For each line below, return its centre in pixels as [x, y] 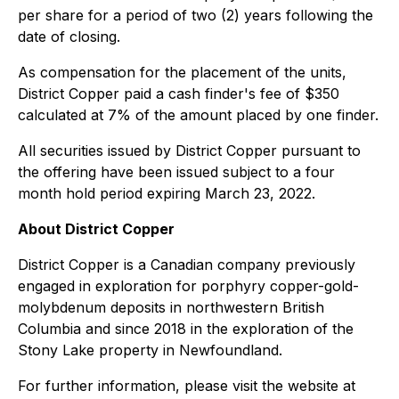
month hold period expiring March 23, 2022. [167, 193]
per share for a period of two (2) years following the [195, 15]
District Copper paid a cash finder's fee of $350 [179, 94]
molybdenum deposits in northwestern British [171, 307]
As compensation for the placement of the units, [182, 72]
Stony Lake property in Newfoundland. [150, 350]
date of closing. [69, 37]
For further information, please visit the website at [187, 386]
